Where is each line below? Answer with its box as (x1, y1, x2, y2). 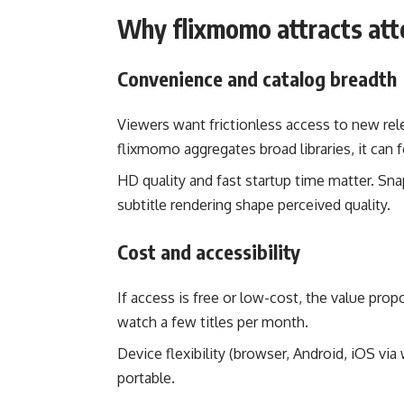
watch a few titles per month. (117, 312, 308, 331)
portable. (117, 368, 175, 387)
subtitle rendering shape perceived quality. (117, 195, 390, 214)
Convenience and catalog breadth (117, 65, 397, 91)
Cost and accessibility (117, 238, 300, 264)
